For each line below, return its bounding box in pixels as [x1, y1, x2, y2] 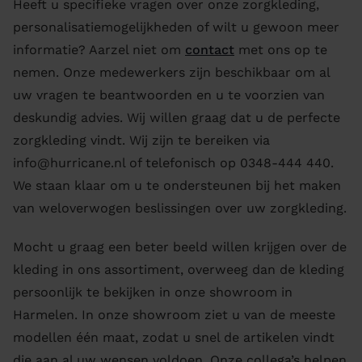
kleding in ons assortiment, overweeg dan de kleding [13, 262, 344, 277]
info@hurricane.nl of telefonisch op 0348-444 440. [13, 155, 334, 170]
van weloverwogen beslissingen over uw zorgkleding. [13, 200, 347, 216]
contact [185, 42, 234, 57]
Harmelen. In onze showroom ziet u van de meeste [13, 307, 335, 322]
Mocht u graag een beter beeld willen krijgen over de [13, 239, 347, 255]
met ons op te [234, 42, 327, 57]
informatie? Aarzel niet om [13, 42, 185, 57]
